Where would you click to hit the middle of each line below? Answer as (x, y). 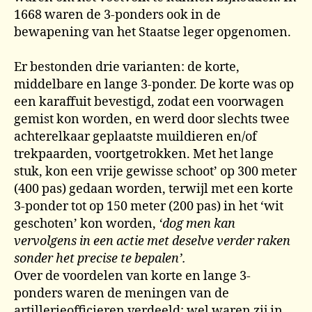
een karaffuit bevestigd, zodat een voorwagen (149, 102)
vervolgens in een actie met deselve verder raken (152, 241)
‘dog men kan (197, 224)
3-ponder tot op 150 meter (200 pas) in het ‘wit (149, 206)
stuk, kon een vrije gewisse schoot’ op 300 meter (155, 172)
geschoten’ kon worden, (86, 224)
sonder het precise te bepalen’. (100, 259)
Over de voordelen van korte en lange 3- (132, 276)
